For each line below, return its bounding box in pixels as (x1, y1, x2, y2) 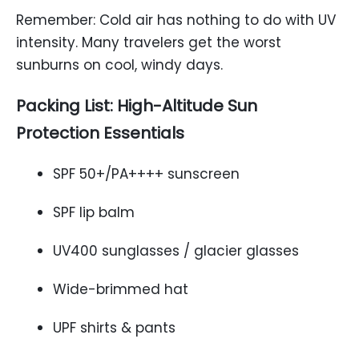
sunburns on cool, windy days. (16, 55, 223, 75)
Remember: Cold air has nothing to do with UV (16, 10, 336, 30)
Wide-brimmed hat (53, 280, 188, 299)
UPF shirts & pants (53, 318, 175, 337)
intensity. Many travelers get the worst (16, 33, 281, 52)
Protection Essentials (16, 122, 184, 144)
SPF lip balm (53, 203, 135, 222)
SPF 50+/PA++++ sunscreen (53, 164, 240, 184)
